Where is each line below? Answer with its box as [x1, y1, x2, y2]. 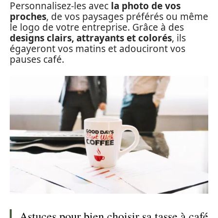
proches [10, 10, 46, 23]
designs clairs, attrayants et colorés [10, 32, 172, 44]
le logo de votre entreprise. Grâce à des [10, 21, 184, 34]
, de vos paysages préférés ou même [46, 10, 208, 23]
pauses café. [10, 53, 64, 66]
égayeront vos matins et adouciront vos [10, 42, 185, 55]
